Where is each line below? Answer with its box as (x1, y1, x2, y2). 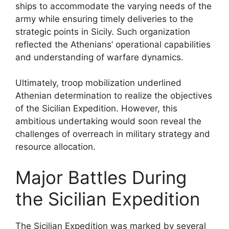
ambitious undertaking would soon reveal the (15, 116, 201, 126)
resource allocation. (15, 142, 96, 152)
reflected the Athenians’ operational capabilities (15, 39, 211, 50)
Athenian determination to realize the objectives (15, 90, 212, 101)
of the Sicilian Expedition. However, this (15, 103, 177, 113)
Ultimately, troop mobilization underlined (15, 78, 181, 88)
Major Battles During (15, 166, 187, 188)
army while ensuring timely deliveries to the (15, 13, 193, 24)
